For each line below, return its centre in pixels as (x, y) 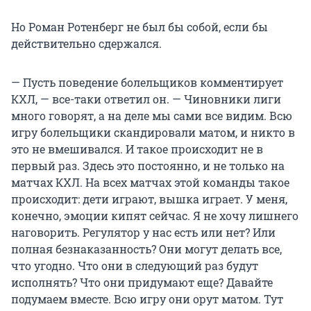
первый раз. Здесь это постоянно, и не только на (148, 166)
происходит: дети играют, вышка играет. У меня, (149, 199)
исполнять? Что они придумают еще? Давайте (142, 283)
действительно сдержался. (86, 44)
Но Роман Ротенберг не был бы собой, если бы (140, 27)
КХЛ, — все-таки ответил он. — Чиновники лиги (146, 99)
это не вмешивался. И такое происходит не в (137, 149)
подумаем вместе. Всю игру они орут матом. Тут (147, 299)
